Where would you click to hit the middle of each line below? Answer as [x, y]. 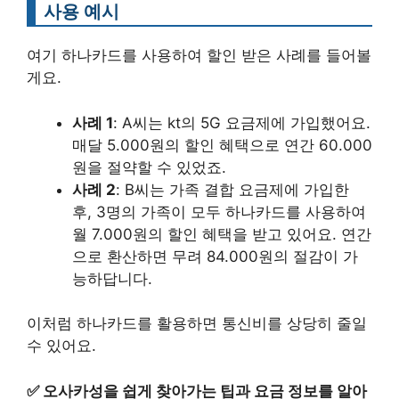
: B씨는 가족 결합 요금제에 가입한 [232, 189]
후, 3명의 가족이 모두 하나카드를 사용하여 [219, 212]
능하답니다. [112, 278]
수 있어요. [61, 346]
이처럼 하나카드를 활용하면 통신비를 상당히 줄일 [197, 323]
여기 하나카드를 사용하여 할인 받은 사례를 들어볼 [199, 55]
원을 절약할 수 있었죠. [149, 167]
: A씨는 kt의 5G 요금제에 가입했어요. [242, 122]
